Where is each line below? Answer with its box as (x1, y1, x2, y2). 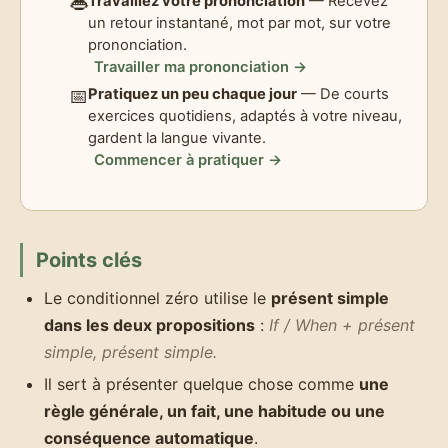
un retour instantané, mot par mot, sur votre (88, 14, 391, 33)
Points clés (35, 248, 142, 273)
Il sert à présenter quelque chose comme (44, 373, 359, 394)
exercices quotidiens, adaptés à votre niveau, (88, 106, 402, 125)
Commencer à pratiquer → (94, 150, 283, 169)
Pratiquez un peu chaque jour (88, 84, 297, 103)
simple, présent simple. (44, 342, 217, 363)
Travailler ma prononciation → (94, 58, 308, 77)
